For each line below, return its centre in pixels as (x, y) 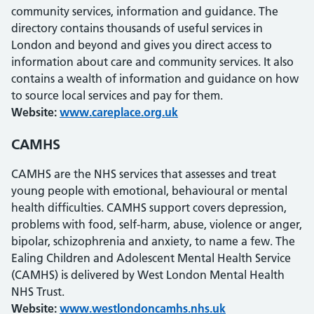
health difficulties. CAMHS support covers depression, (149, 207)
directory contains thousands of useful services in (137, 28)
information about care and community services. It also (152, 62)
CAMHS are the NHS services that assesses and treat (144, 174)
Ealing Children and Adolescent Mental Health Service (151, 258)
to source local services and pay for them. (117, 95)
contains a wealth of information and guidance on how (155, 78)
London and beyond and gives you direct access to (142, 45)
